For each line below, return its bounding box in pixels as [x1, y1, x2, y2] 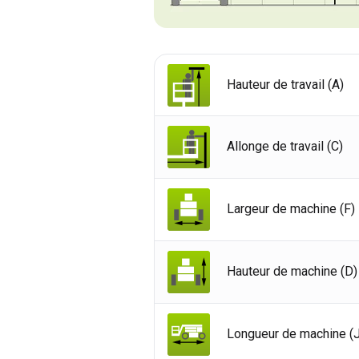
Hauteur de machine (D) [227, 264, 357, 280]
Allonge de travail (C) [227, 139, 343, 155]
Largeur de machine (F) [227, 201, 355, 217]
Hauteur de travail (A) [227, 76, 344, 92]
